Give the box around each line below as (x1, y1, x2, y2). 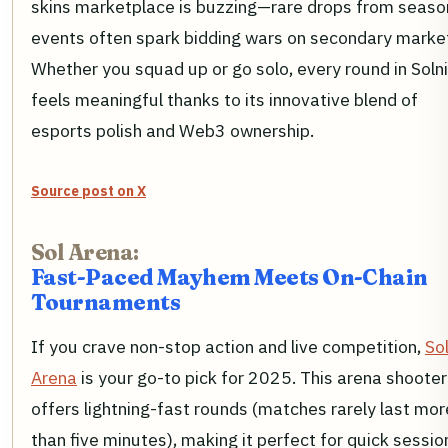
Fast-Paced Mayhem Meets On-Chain (31, 263, 428, 291)
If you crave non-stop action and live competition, (31, 334, 425, 358)
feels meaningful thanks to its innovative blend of (31, 88, 418, 112)
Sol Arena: (31, 238, 139, 266)
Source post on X (31, 182, 146, 201)
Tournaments (31, 288, 181, 316)
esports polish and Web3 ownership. (31, 119, 314, 143)
